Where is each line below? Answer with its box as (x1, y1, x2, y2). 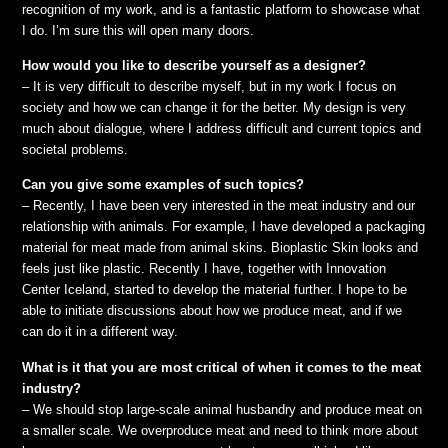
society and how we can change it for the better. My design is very (22, 100, 407, 116)
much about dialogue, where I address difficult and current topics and (22, 121, 422, 137)
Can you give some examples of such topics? (22, 177, 305, 193)
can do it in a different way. (22, 324, 179, 340)
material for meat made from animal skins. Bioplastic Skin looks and (22, 240, 419, 256)
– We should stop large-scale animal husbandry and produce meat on (22, 401, 423, 417)
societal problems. (22, 142, 129, 158)
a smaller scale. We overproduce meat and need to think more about (22, 422, 419, 438)
